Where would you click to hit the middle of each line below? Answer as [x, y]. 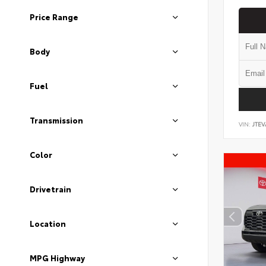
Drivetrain [50, 189]
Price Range [54, 17]
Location [48, 223]
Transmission [56, 120]
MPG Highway [57, 258]
